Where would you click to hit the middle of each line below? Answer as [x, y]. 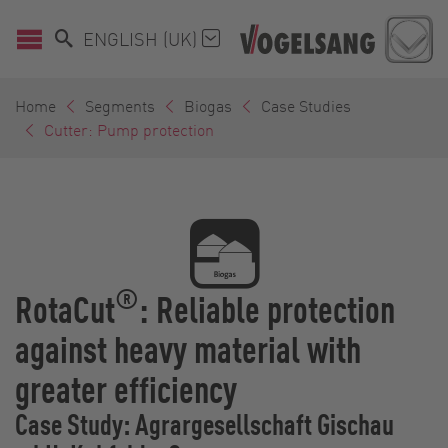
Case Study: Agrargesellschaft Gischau [204, 423]
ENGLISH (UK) [142, 38]
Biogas [208, 105]
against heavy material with [188, 347]
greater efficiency [126, 387]
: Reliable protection [267, 307]
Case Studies [306, 105]
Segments [120, 105]
